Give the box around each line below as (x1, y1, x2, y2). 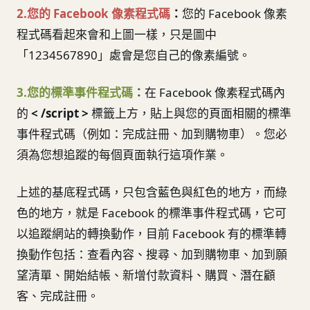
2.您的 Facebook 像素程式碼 (17, 6, 170, 22)
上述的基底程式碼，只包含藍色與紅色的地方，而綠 (17, 183, 287, 200)
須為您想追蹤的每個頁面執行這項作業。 (17, 146, 228, 163)
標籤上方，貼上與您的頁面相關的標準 (89, 104, 291, 121)
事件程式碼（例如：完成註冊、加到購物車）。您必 (17, 125, 287, 142)
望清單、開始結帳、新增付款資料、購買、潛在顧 (17, 266, 275, 283)
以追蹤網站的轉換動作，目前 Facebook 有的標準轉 (17, 225, 286, 241)
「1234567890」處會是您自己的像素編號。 (17, 47, 250, 64)
